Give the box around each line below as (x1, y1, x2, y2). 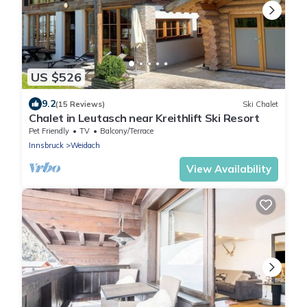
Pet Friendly (29, 126, 69, 136)
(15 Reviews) (56, 99, 105, 109)
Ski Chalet (243, 99, 278, 109)
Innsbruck (29, 140, 64, 151)
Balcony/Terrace (100, 126, 153, 136)
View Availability (186, 162, 271, 176)
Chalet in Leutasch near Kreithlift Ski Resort (29, 111, 260, 125)
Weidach (71, 140, 100, 151)
